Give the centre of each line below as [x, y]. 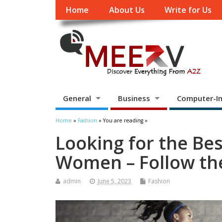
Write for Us [188, 10]
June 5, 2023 [114, 181]
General [77, 98]
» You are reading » [122, 121]
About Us [127, 10]
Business [134, 98]
